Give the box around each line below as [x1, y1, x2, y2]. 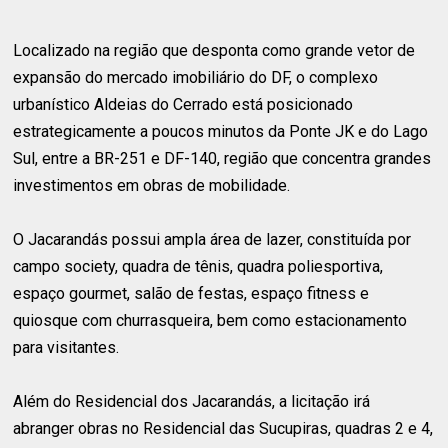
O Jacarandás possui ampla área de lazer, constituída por [13, 229, 412, 249]
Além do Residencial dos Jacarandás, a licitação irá [13, 391, 371, 411]
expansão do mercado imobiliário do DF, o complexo [13, 67, 379, 87]
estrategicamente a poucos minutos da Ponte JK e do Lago [13, 121, 429, 141]
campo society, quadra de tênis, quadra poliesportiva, [13, 256, 384, 276]
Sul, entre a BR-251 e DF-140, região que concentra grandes [13, 148, 432, 168]
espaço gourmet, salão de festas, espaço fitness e [13, 283, 370, 303]
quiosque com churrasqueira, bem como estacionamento [13, 310, 408, 330]
